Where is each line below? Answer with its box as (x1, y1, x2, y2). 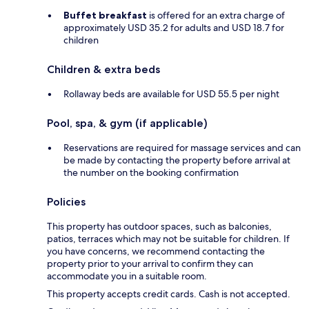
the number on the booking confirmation (63, 166, 239, 179)
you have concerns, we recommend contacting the (47, 244, 265, 257)
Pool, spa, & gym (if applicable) (47, 116, 208, 130)
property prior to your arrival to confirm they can (47, 257, 253, 270)
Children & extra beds (47, 62, 160, 76)
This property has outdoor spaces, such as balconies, (47, 219, 272, 232)
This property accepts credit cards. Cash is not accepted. (47, 287, 290, 300)
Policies (47, 195, 86, 208)
